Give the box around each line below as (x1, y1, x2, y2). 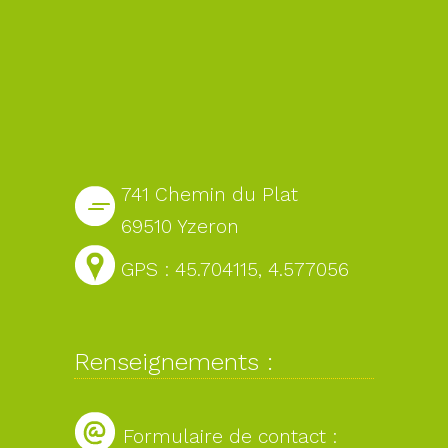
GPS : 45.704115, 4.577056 (121, 258, 349, 282)
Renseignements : (74, 348, 273, 377)
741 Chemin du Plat (121, 183, 298, 207)
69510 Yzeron (121, 215, 239, 239)
